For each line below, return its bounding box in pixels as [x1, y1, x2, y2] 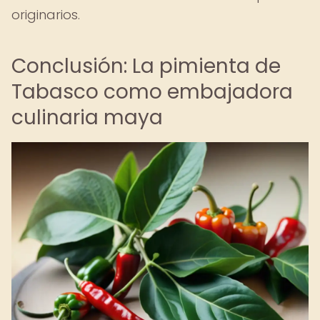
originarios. [11, 6, 80, 24]
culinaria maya [11, 104, 163, 131]
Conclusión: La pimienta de [11, 52, 281, 80]
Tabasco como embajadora [11, 78, 293, 106]
